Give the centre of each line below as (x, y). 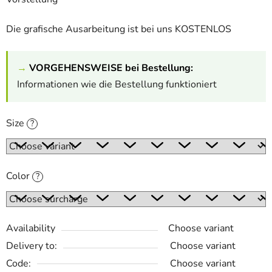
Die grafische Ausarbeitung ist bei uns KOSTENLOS (119, 29)
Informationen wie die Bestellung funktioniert (117, 85)
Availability (31, 229)
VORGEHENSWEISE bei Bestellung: (111, 68)
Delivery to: (32, 246)
